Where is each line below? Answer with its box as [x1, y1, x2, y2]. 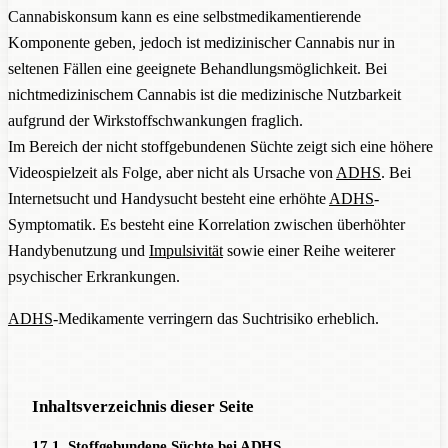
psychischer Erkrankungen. [8, 267, 180, 285]
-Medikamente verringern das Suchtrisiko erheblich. [53, 309, 379, 327]
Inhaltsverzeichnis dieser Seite [32, 396, 255, 416]
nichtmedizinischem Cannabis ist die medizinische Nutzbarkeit [8, 85, 401, 103]
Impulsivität [149, 241, 223, 259]
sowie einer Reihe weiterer [223, 241, 395, 259]
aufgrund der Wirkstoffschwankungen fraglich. [8, 111, 303, 129]
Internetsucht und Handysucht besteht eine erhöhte [8, 189, 329, 207]
